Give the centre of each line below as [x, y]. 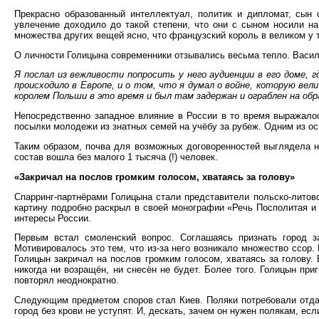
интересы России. [53, 218]
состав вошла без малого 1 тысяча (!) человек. [116, 157]
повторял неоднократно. [67, 281]
